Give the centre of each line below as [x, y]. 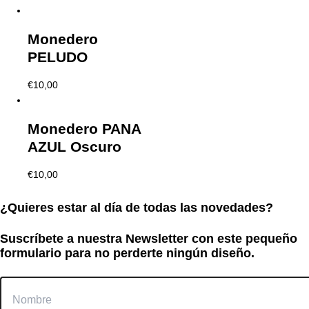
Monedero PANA [84, 129]
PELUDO [58, 57]
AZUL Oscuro [74, 147]
